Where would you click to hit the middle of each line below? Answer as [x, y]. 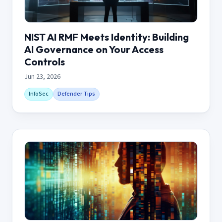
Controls [45, 61]
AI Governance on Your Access [94, 49]
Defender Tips [76, 94]
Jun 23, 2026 [42, 77]
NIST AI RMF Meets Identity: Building [107, 37]
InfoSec [39, 94]
